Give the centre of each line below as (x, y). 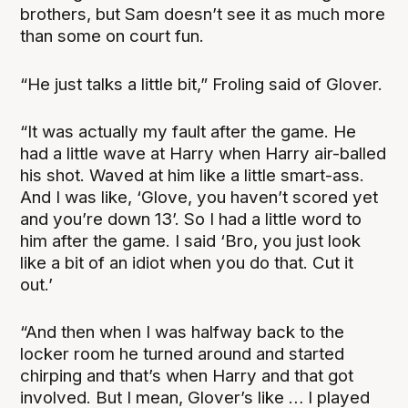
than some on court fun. (112, 36)
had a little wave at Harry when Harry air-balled (204, 153)
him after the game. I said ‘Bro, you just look (191, 240)
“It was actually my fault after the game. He (189, 131)
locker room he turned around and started (183, 353)
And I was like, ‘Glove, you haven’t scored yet (199, 197)
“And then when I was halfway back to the (183, 331)
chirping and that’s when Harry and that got (187, 375)
